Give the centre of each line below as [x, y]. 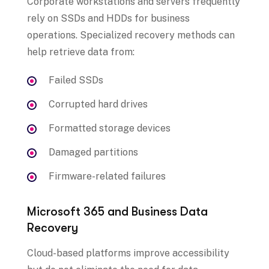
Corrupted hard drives [98, 104]
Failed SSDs [76, 80]
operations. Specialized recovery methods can [131, 35]
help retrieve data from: [81, 52]
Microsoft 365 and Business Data [117, 212]
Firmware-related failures [107, 177]
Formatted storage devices [110, 128]
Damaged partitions [93, 153]
